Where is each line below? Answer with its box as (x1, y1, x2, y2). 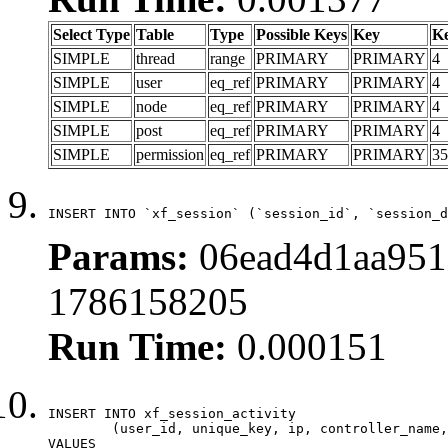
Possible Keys (256, 25, 347, 43)
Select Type (53, 25, 130, 43)
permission (136, 145, 204, 163)
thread (136, 49, 175, 67)
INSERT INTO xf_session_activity (48, 405, 296, 421)
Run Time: (48, 324, 227, 368)
